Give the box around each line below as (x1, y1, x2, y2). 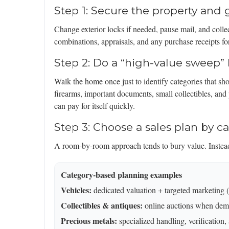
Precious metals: (61, 215, 117, 227)
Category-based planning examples (61, 169, 182, 181)
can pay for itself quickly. (54, 100, 135, 111)
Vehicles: (61, 184, 91, 196)
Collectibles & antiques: (61, 199, 143, 212)
